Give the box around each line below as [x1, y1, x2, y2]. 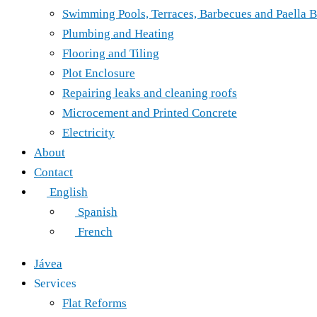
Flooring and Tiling [62, 47, 159, 60]
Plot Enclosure [62, 67, 135, 80]
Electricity [62, 126, 115, 139]
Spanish [78, 205, 117, 219]
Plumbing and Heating [62, 27, 174, 40]
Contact [34, 166, 73, 179]
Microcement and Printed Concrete [62, 106, 237, 120]
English [50, 185, 88, 199]
